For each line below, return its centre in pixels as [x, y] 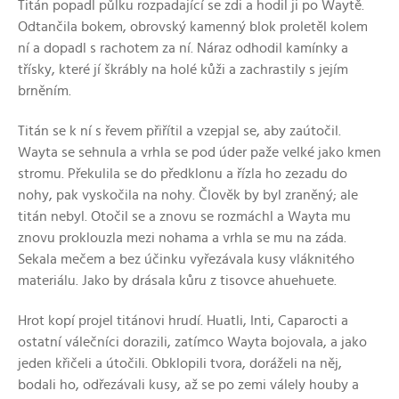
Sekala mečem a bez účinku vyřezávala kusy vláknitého [186, 259]
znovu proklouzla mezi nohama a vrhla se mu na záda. [182, 237]
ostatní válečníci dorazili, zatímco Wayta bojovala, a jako [192, 342]
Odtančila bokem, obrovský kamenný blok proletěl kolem [193, 26]
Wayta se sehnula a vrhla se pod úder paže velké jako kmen [199, 152]
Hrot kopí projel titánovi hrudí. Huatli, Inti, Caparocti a [183, 320]
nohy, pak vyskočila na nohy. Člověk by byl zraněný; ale [188, 195]
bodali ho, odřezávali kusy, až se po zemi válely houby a [188, 384]
